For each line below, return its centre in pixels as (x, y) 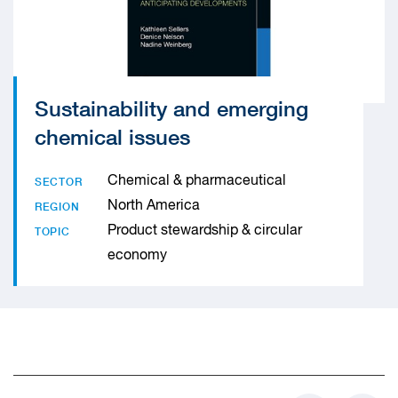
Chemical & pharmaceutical (197, 181)
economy (137, 256)
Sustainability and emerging (171, 108)
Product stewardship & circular (205, 231)
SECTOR (59, 182)
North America (154, 206)
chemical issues (112, 137)
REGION (57, 207)
